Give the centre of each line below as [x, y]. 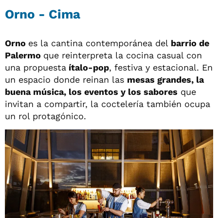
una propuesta [36, 67]
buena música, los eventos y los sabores [91, 91]
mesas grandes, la [165, 79]
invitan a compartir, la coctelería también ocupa [108, 104]
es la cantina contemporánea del [100, 43]
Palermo [24, 55]
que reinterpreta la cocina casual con [123, 55]
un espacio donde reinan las [66, 79]
